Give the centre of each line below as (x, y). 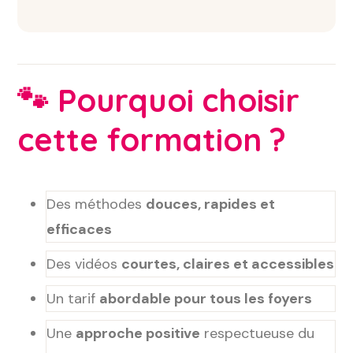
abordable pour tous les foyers (206, 299)
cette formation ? (152, 139)
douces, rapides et (211, 204)
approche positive (138, 333)
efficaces (80, 229)
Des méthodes (97, 204)
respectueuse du (258, 333)
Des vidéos (84, 264)
